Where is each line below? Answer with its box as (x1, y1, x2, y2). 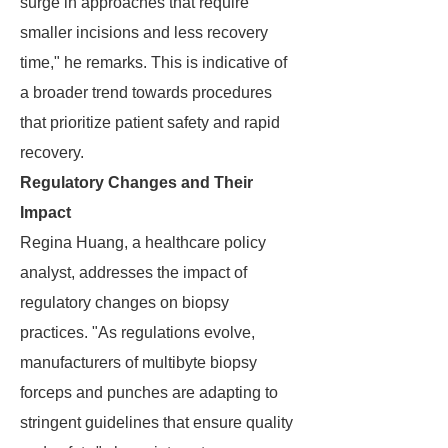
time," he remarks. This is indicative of (20, 54, 287, 71)
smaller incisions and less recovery (20, 24, 268, 41)
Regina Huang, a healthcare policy (20, 234, 266, 251)
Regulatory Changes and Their (20, 174, 253, 191)
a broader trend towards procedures (20, 84, 272, 101)
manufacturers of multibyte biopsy (20, 354, 257, 371)
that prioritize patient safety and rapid (20, 114, 280, 131)
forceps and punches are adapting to (20, 384, 278, 401)
